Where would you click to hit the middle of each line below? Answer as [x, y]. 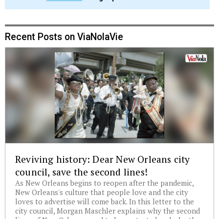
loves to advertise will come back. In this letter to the [105, 202]
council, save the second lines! [81, 172]
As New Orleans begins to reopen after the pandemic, [104, 183]
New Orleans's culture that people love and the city [102, 193]
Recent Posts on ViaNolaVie [64, 37]
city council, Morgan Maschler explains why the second [108, 211]
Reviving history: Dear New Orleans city [103, 160]
